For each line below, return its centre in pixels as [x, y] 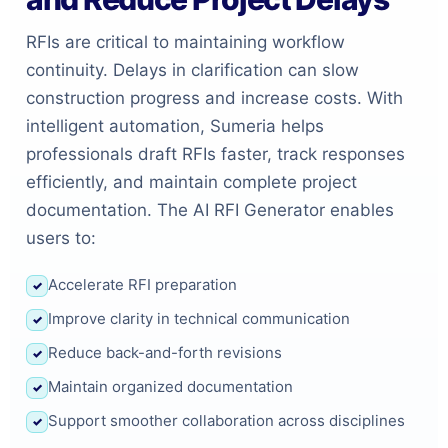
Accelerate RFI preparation [142, 284]
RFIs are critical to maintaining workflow [185, 41]
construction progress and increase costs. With [214, 97]
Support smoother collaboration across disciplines [226, 420]
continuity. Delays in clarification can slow [192, 69]
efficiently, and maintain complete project [191, 181]
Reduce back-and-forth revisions [165, 352]
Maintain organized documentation [170, 386]
